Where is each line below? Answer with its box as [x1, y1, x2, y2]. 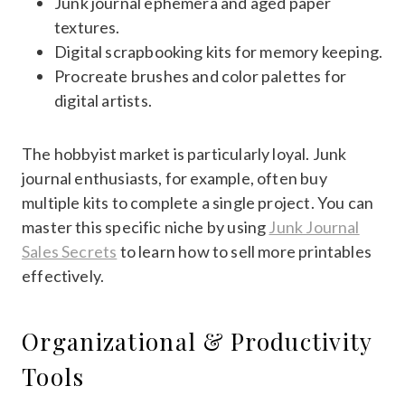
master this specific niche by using [22, 216, 269, 237]
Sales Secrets [22, 240, 118, 261]
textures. [54, 16, 120, 37]
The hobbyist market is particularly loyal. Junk [22, 143, 347, 164]
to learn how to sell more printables [117, 240, 372, 261]
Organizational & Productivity [22, 325, 372, 357]
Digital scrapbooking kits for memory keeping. [54, 41, 383, 61]
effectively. [22, 265, 105, 286]
